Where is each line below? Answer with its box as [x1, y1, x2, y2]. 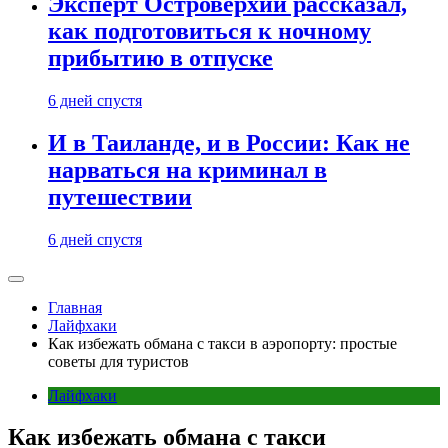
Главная [48, 298, 102, 316]
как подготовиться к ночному [48, 17, 371, 44]
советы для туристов [48, 352, 189, 370]
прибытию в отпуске [48, 44, 273, 71]
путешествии [48, 183, 192, 210]
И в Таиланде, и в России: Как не [48, 129, 410, 156]
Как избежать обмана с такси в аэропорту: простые [48, 334, 397, 352]
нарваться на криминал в [48, 156, 327, 183]
